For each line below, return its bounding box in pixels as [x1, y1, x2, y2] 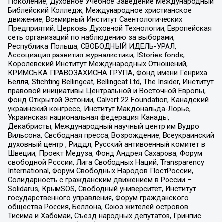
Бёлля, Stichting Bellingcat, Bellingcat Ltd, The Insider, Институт [7, 77, 214, 87]
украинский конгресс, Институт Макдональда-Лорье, [7, 104, 191, 113]
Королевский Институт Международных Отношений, [7, 59, 188, 69]
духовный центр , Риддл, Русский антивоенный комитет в [7, 140, 205, 149]
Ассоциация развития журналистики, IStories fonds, [7, 51, 185, 60]
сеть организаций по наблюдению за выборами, [7, 33, 175, 42]
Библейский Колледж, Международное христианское [7, 6, 192, 15]
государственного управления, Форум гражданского [7, 193, 189, 203]
